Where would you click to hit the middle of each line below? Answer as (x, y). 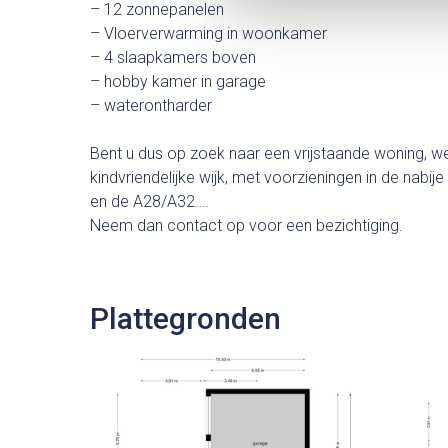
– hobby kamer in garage (178, 82)
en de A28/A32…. (149, 202)
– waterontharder (151, 106)
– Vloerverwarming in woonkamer (208, 34)
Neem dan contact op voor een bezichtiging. (246, 226)
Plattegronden (185, 319)
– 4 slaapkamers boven (173, 58)
